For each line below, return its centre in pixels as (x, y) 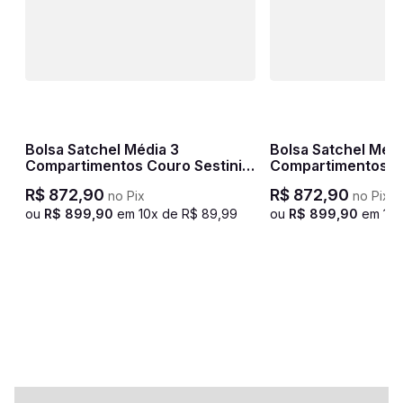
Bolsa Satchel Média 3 (102, 149)
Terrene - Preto (80, 182)
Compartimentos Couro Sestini (134, 166)
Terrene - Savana (331, 182)
